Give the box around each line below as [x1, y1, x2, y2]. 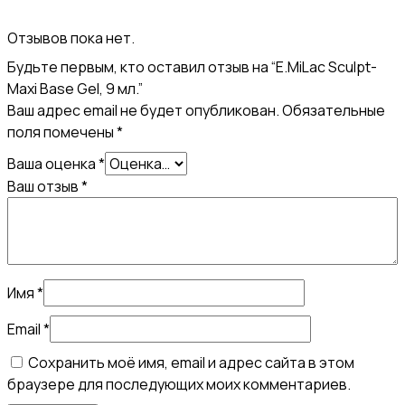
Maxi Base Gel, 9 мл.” [7, 79, 143, 99]
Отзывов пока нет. [7, 28, 135, 49]
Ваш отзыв [7, 176, 81, 197]
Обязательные [282, 100, 385, 121]
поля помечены [7, 122, 117, 143]
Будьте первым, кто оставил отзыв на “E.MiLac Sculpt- [7, 57, 377, 78]
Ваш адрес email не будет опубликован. [7, 100, 279, 121]
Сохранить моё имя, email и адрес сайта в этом [28, 353, 354, 373]
